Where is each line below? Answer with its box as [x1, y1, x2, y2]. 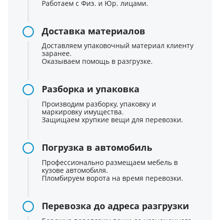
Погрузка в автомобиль [42, 141, 152, 154]
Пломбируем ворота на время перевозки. [42, 173, 183, 183]
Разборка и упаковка [42, 83, 139, 95]
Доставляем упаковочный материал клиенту [42, 41, 193, 51]
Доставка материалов [42, 25, 145, 37]
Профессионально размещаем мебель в [42, 158, 178, 167]
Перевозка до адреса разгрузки [42, 200, 189, 212]
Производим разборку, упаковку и [42, 99, 156, 109]
